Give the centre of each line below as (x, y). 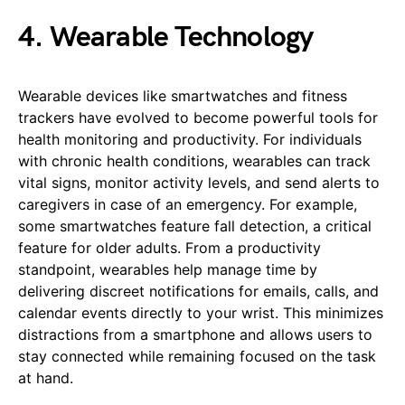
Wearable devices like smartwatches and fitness (183, 95)
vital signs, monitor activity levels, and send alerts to (199, 182)
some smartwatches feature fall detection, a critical (195, 226)
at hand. (46, 377)
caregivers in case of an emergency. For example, (188, 204)
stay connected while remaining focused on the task (197, 356)
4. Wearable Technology (166, 37)
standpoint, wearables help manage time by (168, 269)
